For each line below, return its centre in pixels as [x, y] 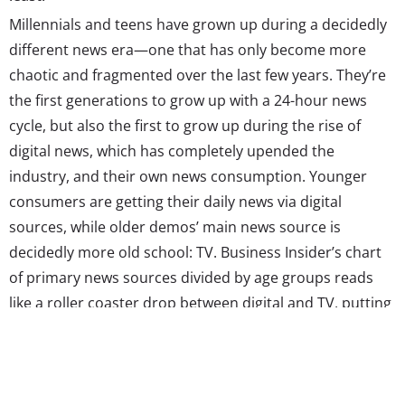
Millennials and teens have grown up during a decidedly [198, 24]
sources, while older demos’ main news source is [175, 226]
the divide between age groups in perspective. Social [187, 328]
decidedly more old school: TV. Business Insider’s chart [195, 252]
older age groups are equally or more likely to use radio [198, 378]
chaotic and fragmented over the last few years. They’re [198, 75]
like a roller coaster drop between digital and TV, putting [200, 302]
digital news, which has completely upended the [172, 151]
